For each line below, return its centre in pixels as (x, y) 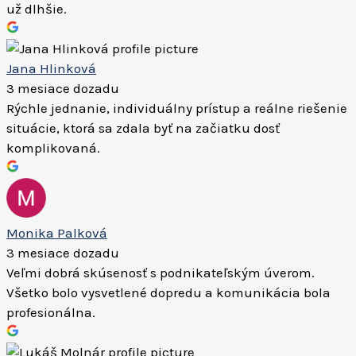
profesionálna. (51, 312)
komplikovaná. (53, 148)
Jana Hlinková (51, 68)
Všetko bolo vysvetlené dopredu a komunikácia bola (168, 292)
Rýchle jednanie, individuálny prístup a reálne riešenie (177, 108)
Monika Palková (57, 233)
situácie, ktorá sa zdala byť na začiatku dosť (143, 128)
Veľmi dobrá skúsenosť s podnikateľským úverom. (161, 273)
